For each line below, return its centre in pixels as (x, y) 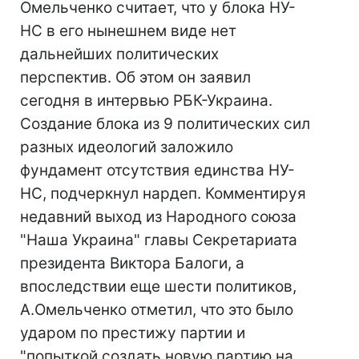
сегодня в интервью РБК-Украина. (146, 101)
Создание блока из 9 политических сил (165, 124)
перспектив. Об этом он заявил (135, 77)
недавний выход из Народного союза (158, 217)
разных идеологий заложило (127, 147)
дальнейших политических (119, 54)
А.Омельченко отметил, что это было (157, 310)
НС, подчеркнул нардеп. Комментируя (163, 194)
